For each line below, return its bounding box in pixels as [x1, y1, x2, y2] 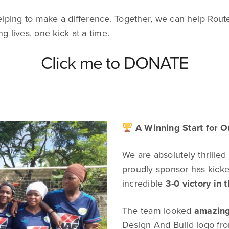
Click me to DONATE [40, 53, 189, 75]
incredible [122, 178, 166, 189]
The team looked [122, 204, 194, 216]
